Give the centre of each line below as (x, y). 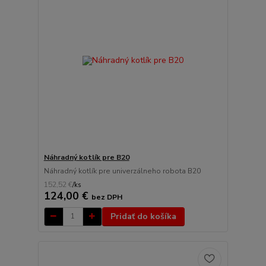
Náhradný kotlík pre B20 (86, 157)
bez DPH (107, 197)
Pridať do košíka (143, 216)
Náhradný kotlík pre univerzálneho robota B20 (122, 171)
